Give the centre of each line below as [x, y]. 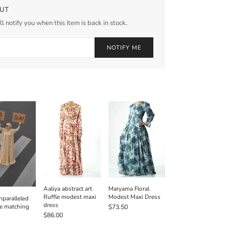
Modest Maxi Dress [134, 197]
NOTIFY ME [124, 47]
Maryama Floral [129, 189]
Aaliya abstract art [68, 189]
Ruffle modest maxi [70, 197]
